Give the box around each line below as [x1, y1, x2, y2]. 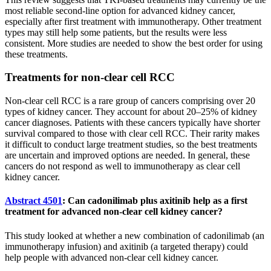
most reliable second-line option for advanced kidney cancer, [5, 5, 235, 16]
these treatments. [5, 48, 68, 59]
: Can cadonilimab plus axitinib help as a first [62, 195, 247, 206]
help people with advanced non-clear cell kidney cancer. [5, 252, 218, 263]
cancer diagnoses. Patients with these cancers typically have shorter [5, 117, 260, 128]
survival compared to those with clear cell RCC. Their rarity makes [5, 128, 260, 139]
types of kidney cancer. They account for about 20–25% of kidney [5, 106, 257, 117]
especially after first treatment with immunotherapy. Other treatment [5, 16, 261, 27]
